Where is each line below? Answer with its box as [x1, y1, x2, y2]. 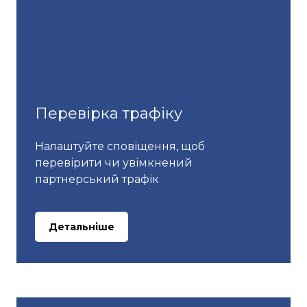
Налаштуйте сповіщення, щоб [35, 139, 205, 153]
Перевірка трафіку [35, 103, 182, 123]
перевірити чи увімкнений [35, 156, 193, 169]
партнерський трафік [35, 172, 159, 186]
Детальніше [49, 220, 114, 233]
